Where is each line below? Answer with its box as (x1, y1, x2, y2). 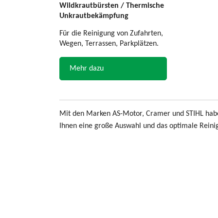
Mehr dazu (70, 65, 104, 73)
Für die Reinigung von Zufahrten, (59, 30, 163, 38)
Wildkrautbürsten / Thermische (59, 2, 164, 10)
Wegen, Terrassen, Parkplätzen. (59, 40, 159, 48)
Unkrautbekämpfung (59, 12, 128, 20)
